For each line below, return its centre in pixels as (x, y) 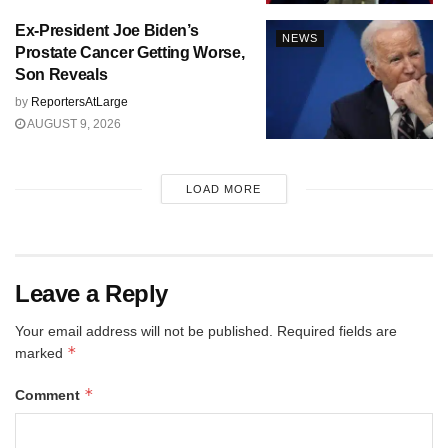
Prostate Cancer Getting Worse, (130, 52)
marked (41, 353)
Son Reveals (61, 74)
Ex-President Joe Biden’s (107, 30)
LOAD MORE (224, 189)
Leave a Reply (91, 294)
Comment (49, 395)
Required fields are (337, 331)
